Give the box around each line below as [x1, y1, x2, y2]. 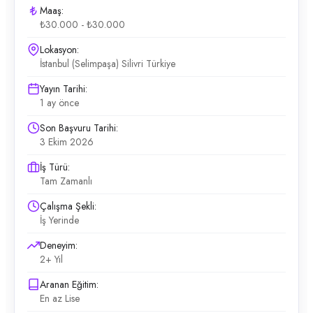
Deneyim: [40, 238, 78, 252]
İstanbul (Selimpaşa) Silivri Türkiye [40, 57, 175, 71]
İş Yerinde [40, 213, 79, 227]
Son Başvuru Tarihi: [40, 121, 118, 135]
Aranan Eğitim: [40, 277, 99, 291]
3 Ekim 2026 [40, 135, 94, 149]
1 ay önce [40, 96, 79, 110]
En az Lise [40, 291, 80, 305]
